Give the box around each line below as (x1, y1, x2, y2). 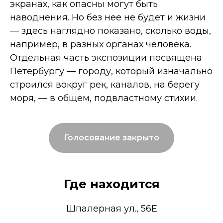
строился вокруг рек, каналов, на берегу (10, 79, 200, 91)
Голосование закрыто (64, 132, 159, 142)
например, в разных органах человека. (10, 39, 191, 50)
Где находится (63, 176, 160, 191)
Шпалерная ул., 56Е (66, 203, 157, 214)
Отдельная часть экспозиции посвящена (10, 52, 202, 64)
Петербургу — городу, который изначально (10, 66, 213, 77)
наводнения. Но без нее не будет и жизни (10, 12, 206, 23)
